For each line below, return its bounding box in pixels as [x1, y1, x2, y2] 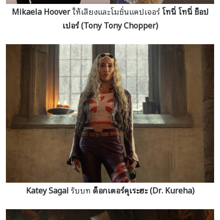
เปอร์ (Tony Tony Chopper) [62, 18, 158, 31]
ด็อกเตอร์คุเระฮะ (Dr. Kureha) [92, 183, 194, 196]
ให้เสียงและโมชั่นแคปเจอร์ [70, 4, 162, 18]
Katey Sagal [26, 183, 69, 196]
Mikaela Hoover [11, 4, 70, 18]
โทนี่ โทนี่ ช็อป [162, 4, 209, 18]
